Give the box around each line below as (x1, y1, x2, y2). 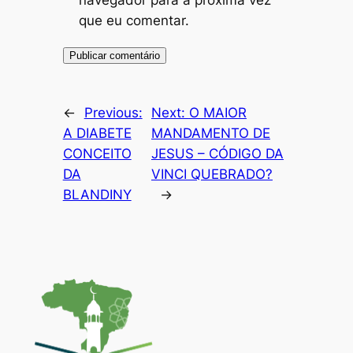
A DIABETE (62, 124, 132, 141)
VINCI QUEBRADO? (150, 165, 273, 182)
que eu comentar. (78, 12, 189, 28)
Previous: (84, 104, 143, 121)
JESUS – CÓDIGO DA (150, 145, 284, 162)
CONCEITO (62, 145, 132, 162)
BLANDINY (62, 186, 132, 203)
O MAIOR (188, 104, 247, 121)
